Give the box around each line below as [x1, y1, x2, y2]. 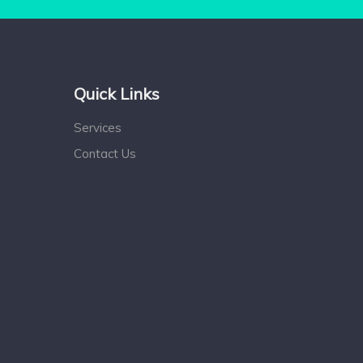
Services [74, 119, 122, 135]
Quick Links [74, 83, 160, 104]
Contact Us [74, 145, 136, 161]
